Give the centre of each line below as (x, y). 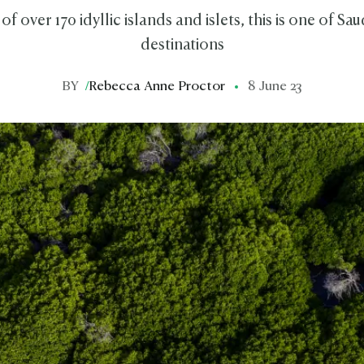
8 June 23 (275, 87)
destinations (182, 45)
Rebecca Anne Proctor (157, 87)
